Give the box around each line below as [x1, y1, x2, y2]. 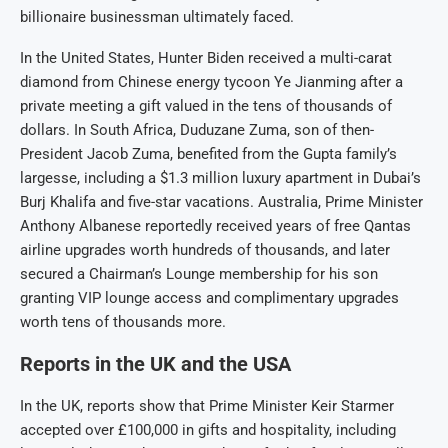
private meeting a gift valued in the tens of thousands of [20, 97, 392, 116]
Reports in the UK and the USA [20, 352, 291, 377]
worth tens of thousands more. [20, 313, 226, 332]
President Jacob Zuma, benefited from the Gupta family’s [20, 145, 397, 164]
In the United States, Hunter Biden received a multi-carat [20, 49, 392, 68]
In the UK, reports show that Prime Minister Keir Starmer [20, 397, 394, 416]
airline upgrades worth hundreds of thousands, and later [20, 241, 390, 260]
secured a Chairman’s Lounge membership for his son [20, 265, 378, 284]
